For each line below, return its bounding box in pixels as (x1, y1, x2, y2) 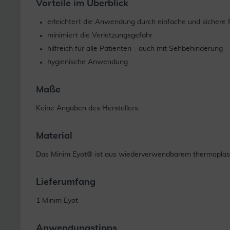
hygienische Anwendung (47, 59, 128, 66)
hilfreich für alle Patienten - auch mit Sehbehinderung (47, 45, 223, 52)
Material (36, 131, 72, 141)
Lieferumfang (36, 178, 95, 187)
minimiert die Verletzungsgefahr (47, 32, 152, 39)
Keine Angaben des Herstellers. (36, 105, 140, 112)
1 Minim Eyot (36, 197, 78, 204)
